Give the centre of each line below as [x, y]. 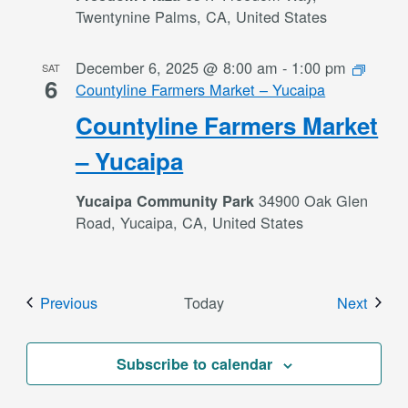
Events [120, 301]
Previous [69, 302]
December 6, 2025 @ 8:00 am [177, 67]
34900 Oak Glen [314, 200]
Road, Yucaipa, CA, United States [190, 222]
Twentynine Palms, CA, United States [202, 16]
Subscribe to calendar [194, 364]
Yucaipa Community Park [168, 201]
